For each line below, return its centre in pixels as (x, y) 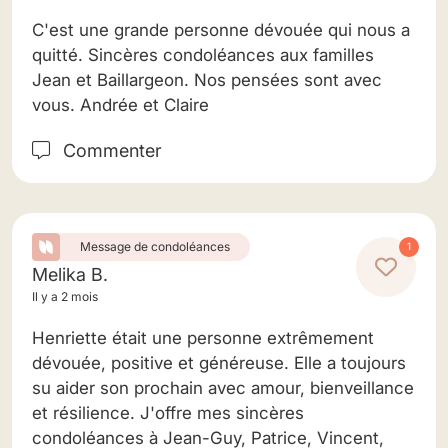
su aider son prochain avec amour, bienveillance (223, 388)
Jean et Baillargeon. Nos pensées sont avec (207, 80)
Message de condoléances (155, 246)
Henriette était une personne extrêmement (203, 338)
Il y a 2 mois (65, 296)
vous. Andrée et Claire (120, 105)
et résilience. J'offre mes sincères (168, 413)
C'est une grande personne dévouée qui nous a (221, 30)
